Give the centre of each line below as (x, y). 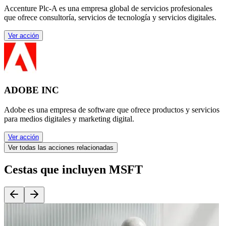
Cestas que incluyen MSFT (73, 169)
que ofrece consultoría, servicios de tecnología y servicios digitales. (110, 18)
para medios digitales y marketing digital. (69, 119)
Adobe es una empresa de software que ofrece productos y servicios (112, 109)
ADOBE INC (32, 90)
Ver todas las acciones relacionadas (61, 147)
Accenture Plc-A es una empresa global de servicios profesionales (108, 9)
